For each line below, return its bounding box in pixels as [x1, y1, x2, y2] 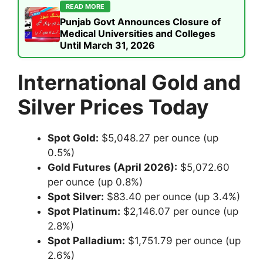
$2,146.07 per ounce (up [120, 205, 238, 217]
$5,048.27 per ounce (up [99, 131, 218, 144]
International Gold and [18, 69, 241, 95]
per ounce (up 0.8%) [48, 176, 143, 188]
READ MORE [66, 2, 104, 11]
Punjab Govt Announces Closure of [60, 15, 221, 28]
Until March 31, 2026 [60, 39, 155, 51]
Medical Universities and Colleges [60, 27, 215, 39]
